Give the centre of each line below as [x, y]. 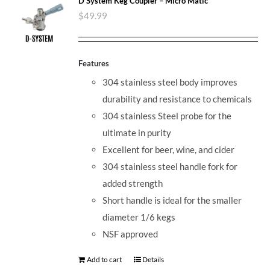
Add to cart [105, 260]
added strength [133, 184]
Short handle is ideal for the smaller [172, 200]
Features [94, 63]
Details [153, 260]
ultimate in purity [137, 133]
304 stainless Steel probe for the [167, 116]
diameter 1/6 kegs [139, 217]
